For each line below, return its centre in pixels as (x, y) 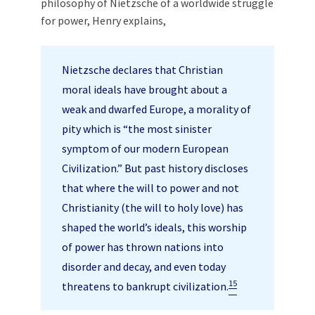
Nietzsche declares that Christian (142, 69)
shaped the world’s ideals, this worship (154, 227)
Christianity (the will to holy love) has (153, 207)
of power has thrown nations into (143, 246)
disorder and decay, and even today (144, 266)
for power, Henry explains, (103, 20)
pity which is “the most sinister (137, 128)
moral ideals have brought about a (144, 89)
